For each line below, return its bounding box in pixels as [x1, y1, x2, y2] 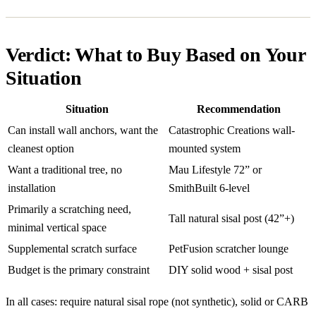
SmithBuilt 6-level [169, 181, 250, 194]
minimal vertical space [8, 221, 107, 233]
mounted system [169, 142, 241, 154]
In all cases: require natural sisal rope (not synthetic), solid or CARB [6, 295, 308, 308]
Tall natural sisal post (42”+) [169, 212, 294, 224]
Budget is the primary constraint [8, 263, 150, 276]
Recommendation [196, 102, 281, 115]
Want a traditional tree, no [8, 163, 122, 176]
